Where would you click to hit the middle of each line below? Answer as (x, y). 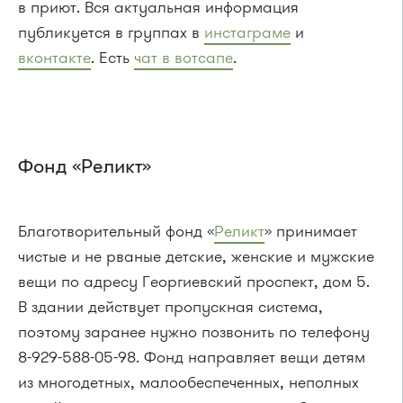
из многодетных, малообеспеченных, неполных (188, 383)
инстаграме (247, 33)
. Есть (112, 58)
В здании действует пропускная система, (170, 307)
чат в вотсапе (184, 58)
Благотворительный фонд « (116, 232)
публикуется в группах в (111, 33)
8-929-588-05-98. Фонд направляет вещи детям (192, 358)
